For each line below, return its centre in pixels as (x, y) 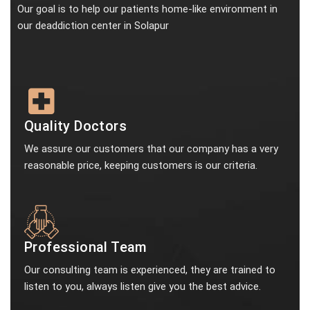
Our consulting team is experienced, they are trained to (150, 270)
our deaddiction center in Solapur (93, 26)
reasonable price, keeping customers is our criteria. (141, 165)
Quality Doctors (75, 126)
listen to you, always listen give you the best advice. (143, 286)
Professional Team (86, 247)
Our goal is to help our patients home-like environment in (147, 9)
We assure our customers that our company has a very (151, 149)
